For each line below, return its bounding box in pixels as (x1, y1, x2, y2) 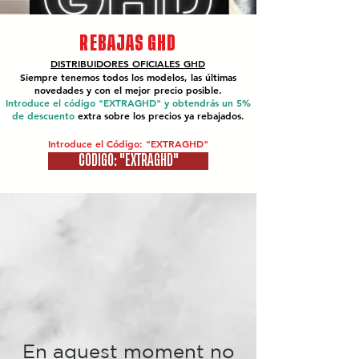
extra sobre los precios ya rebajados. (77, 109, 244, 122)
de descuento (11, 109, 78, 122)
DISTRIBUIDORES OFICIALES (50, 57, 184, 70)
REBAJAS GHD (79, 34, 177, 52)
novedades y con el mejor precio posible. (34, 83, 222, 96)
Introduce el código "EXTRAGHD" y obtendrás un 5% (5, 96, 251, 109)
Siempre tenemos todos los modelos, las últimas (19, 71, 236, 83)
